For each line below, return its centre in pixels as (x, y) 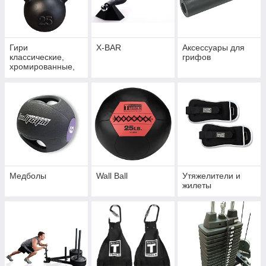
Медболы (28, 176)
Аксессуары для (214, 48)
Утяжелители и (212, 176)
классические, (37, 57)
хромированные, (42, 67)
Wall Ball (112, 176)
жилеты (197, 186)
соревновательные (46, 76)
